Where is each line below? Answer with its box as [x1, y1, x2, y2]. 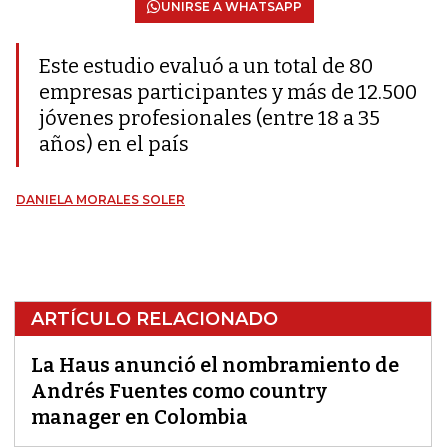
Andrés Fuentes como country [31, 379, 327, 403]
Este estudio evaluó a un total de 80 [39, 54, 373, 78]
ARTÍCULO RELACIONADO [31, 308, 278, 330]
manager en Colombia [31, 405, 248, 429]
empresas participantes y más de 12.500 [39, 80, 417, 104]
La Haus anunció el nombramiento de [31, 353, 399, 377]
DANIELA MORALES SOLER [16, 192, 185, 207]
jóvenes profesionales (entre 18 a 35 [39, 106, 380, 130]
